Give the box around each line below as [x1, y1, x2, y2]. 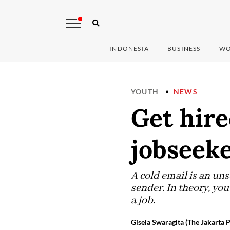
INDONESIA [109, 45, 149, 53]
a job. [130, 194, 155, 207]
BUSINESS [167, 45, 201, 53]
